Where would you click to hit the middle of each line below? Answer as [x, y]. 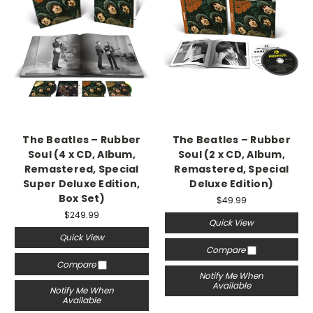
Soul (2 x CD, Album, [231, 154]
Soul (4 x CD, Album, [81, 154]
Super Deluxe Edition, [82, 184]
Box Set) [81, 198]
